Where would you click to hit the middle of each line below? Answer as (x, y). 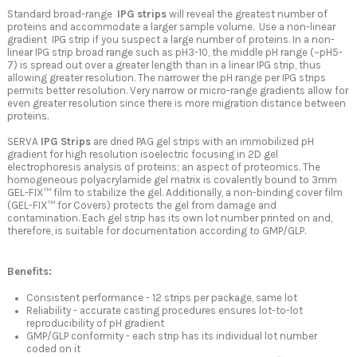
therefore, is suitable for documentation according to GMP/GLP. (157, 231)
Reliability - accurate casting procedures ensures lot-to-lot (165, 311)
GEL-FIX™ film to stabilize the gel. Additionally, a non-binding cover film (175, 193)
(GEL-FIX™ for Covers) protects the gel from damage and (142, 206)
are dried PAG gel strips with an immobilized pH (202, 142)
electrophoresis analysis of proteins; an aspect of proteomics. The (164, 167)
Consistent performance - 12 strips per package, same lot (162, 298)
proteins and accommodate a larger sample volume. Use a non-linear (171, 27)
